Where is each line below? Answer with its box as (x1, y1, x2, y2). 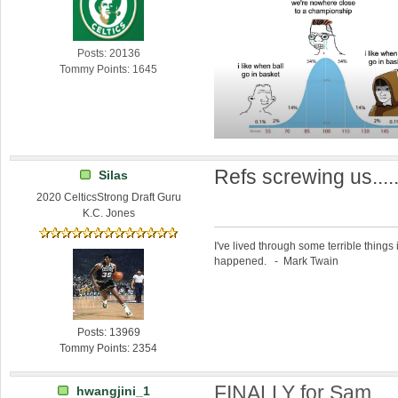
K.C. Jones (82, 207, 135, 220)
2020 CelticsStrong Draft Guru (36, 191, 181, 204)
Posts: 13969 (76, 325, 140, 338)
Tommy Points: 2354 (60, 341, 158, 354)
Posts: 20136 (76, 47, 140, 60)
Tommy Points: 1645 (60, 63, 158, 76)
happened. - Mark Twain (214, 254, 339, 267)
